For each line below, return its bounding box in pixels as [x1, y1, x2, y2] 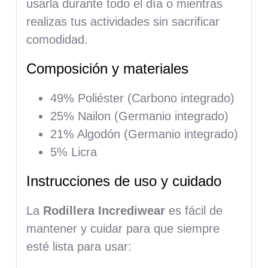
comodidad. [26, 33, 88, 47]
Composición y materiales [26, 60, 188, 77]
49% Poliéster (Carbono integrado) [50, 92, 234, 105]
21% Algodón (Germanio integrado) [50, 127, 238, 141]
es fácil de [165, 203, 223, 217]
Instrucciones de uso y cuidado [26, 173, 221, 190]
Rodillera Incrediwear [42, 203, 165, 217]
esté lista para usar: [26, 239, 132, 253]
